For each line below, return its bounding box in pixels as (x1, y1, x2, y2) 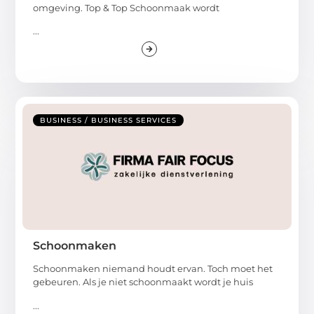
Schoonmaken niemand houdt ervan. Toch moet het (33, 263, 273, 275)
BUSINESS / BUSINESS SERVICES (40, 116, 177, 125)
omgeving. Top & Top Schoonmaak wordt (33, 1, 220, 13)
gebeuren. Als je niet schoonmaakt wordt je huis (33, 276, 254, 288)
